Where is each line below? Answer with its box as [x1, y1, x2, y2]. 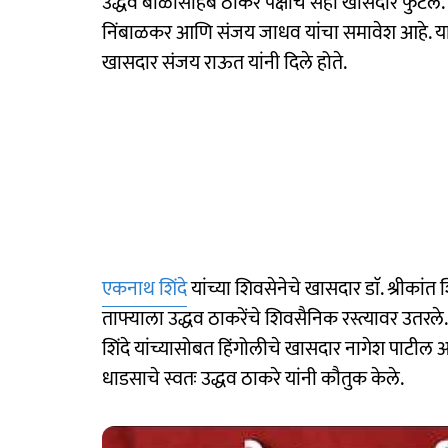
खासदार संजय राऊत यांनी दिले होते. [102, 46, 347, 80]
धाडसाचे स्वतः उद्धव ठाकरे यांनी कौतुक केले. [102, 362, 404, 396]
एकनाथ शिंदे [102, 272, 187, 306]
